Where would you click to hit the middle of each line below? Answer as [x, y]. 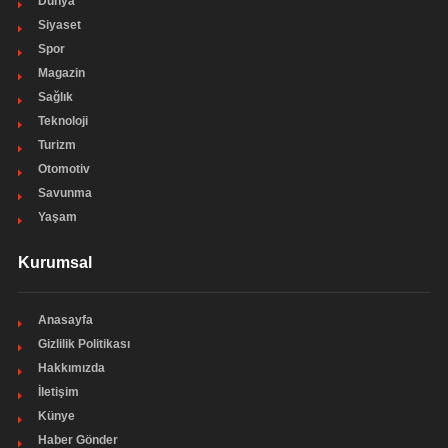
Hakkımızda [71, 368]
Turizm [56, 145]
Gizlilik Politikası [83, 344]
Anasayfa [65, 320]
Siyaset [59, 25]
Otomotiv [63, 169]
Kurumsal [54, 263]
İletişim [58, 392]
